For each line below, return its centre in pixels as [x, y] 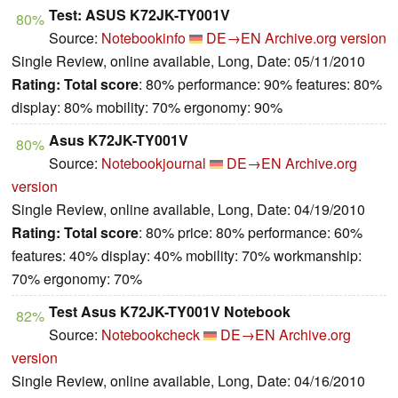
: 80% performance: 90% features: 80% [260, 84]
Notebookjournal [154, 163]
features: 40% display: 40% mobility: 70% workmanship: [187, 255]
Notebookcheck [151, 334]
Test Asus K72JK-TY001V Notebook [170, 311]
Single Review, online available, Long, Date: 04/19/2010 [188, 209]
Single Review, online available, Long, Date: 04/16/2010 [188, 380]
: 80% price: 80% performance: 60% [251, 232]
